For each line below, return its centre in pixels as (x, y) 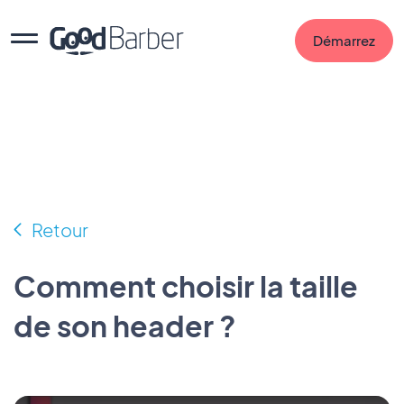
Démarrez (344, 40)
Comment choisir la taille (186, 286)
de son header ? (125, 326)
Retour (60, 230)
